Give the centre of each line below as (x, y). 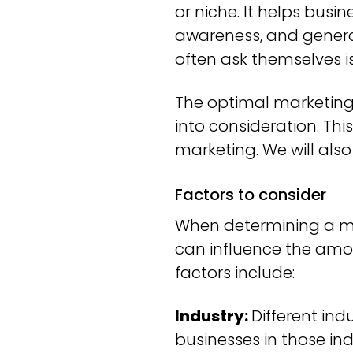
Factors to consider (251, 195)
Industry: (213, 316)
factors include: (235, 273)
